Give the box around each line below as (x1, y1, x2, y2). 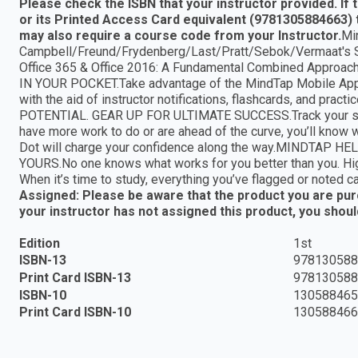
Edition (19, 235, 60, 251)
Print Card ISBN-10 (19, 304, 131, 320)
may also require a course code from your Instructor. (19, 27, 341, 43)
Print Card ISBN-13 (19, 270, 131, 285)
